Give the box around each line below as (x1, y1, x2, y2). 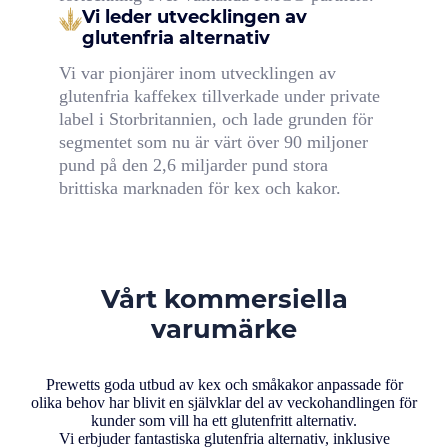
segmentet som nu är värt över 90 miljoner (58, 132, 368, 153)
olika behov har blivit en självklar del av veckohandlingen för (31, 394, 417, 412)
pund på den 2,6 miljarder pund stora (58, 155, 328, 176)
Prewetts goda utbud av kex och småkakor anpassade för (45, 376, 403, 394)
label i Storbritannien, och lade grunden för (58, 109, 373, 130)
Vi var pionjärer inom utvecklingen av (58, 63, 336, 84)
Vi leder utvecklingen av (81, 6, 307, 29)
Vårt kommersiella (100, 282, 348, 314)
